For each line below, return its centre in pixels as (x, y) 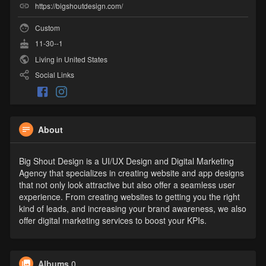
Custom (46, 27)
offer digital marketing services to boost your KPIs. (113, 220)
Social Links (53, 74)
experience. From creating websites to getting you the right (129, 196)
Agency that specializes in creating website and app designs (131, 172)
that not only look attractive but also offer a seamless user (127, 184)
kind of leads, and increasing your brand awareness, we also (132, 208)
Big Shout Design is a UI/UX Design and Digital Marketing (126, 161)
